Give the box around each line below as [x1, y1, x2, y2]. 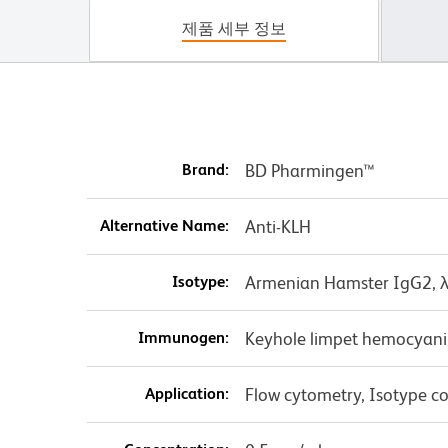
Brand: [181, 160, 229, 180]
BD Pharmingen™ [244, 160, 375, 182]
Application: [144, 384, 229, 404]
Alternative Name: [99, 216, 229, 236]
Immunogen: [137, 328, 229, 348]
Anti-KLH [244, 216, 311, 238]
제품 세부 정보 [182, 19, 286, 39]
